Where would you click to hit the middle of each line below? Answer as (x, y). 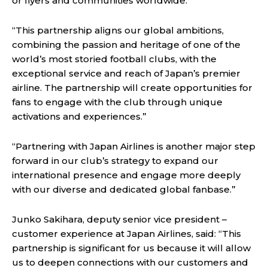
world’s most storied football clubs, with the (114, 59)
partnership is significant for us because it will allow (131, 248)
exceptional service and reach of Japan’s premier (126, 74)
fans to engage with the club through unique (117, 102)
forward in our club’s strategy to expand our (115, 161)
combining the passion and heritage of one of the (126, 45)
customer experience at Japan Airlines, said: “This (127, 234)
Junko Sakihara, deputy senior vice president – (119, 220)
